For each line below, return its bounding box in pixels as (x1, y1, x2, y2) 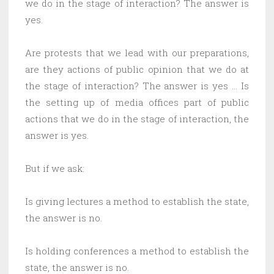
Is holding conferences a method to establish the (25, 244, 249, 257)
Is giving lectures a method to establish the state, (25, 194, 249, 207)
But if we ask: (25, 161, 84, 174)
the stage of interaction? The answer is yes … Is (25, 79, 249, 92)
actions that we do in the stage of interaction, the (25, 112, 249, 125)
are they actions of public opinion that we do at (25, 62, 249, 75)
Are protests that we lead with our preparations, (25, 46, 249, 59)
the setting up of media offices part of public (25, 95, 249, 108)
